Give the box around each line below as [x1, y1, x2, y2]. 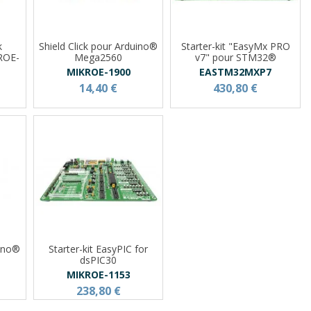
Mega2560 [74, 50, 123, 64]
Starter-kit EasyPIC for [49, 242, 149, 255]
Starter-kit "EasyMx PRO [180, 39, 290, 53]
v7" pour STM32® [194, 50, 276, 64]
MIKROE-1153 [66, 267, 131, 281]
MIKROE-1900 [66, 65, 131, 78]
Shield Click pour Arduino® [39, 39, 158, 53]
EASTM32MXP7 [199, 65, 272, 78]
